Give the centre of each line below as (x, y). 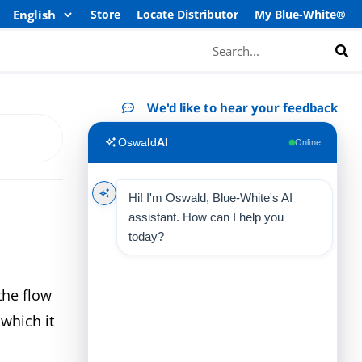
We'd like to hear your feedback (243, 107)
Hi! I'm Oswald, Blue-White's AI (211, 198)
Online (308, 142)
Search (217, 40)
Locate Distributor (187, 14)
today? (147, 236)
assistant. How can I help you (206, 217)
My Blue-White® (300, 14)
